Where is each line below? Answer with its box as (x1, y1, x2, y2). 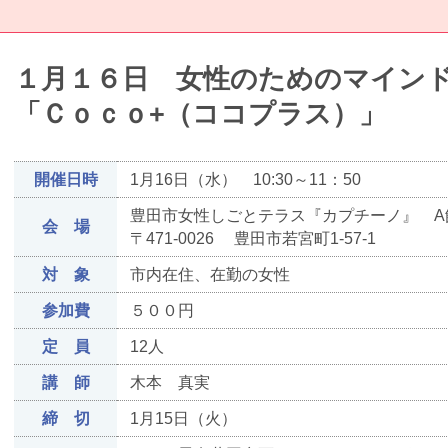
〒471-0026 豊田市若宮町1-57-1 (129, 230, 396, 248)
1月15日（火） (129, 410, 237, 428)
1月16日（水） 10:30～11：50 (129, 171, 377, 189)
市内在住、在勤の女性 (129, 266, 290, 284)
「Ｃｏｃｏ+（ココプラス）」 (14, 98, 387, 129)
